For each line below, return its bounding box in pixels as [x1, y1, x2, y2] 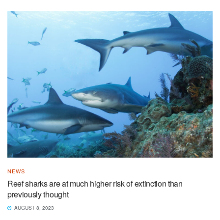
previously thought [7, 188, 69, 200]
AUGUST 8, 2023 [13, 204, 54, 211]
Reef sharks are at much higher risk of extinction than [7, 177, 183, 189]
